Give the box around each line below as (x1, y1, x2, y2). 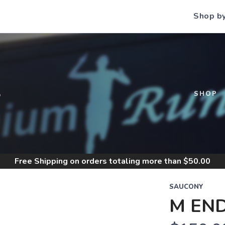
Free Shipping (15, 156, 68, 167)
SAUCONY (169, 182, 203, 191)
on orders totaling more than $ (68, 156, 188, 167)
